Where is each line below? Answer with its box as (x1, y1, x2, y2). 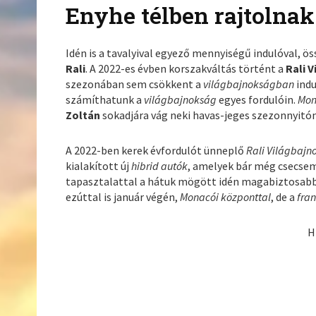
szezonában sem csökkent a (66, 77, 204, 92)
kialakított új (66, 159, 132, 174)
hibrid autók (131, 159, 188, 174)
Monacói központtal (180, 190, 272, 205)
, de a (271, 190, 298, 205)
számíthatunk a (66, 92, 145, 107)
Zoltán (66, 108, 101, 123)
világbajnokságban (203, 77, 297, 92)
